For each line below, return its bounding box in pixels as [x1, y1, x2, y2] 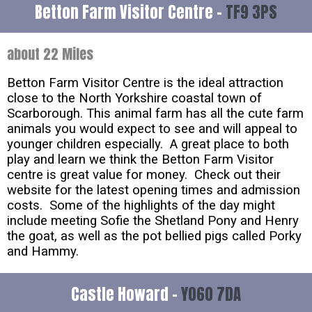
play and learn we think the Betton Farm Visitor [7, 151, 274, 167]
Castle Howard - [71, 281, 181, 306]
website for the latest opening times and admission [7, 182, 300, 198]
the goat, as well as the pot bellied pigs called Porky [7, 228, 302, 244]
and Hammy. [7, 243, 82, 259]
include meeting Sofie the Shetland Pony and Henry [7, 212, 299, 228]
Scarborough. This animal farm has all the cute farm [7, 105, 304, 121]
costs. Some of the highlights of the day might [7, 197, 275, 213]
